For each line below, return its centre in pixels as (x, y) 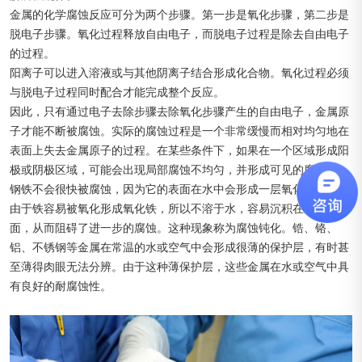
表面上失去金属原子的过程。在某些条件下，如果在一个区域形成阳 (179, 150)
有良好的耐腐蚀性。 (61, 286)
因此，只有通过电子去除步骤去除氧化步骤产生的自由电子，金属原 (179, 112)
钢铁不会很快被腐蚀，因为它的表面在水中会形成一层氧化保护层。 (179, 189)
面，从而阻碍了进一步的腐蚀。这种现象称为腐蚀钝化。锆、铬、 (174, 228)
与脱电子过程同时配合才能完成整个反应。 (117, 92)
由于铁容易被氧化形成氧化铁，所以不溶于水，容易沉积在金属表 (174, 208)
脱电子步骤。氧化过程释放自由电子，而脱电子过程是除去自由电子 (179, 34)
